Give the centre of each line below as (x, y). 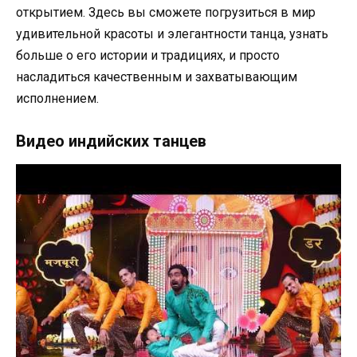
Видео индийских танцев (111, 141)
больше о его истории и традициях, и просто (148, 56)
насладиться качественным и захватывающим (157, 77)
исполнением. (57, 99)
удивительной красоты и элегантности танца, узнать (172, 34)
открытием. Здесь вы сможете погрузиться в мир (166, 13)
